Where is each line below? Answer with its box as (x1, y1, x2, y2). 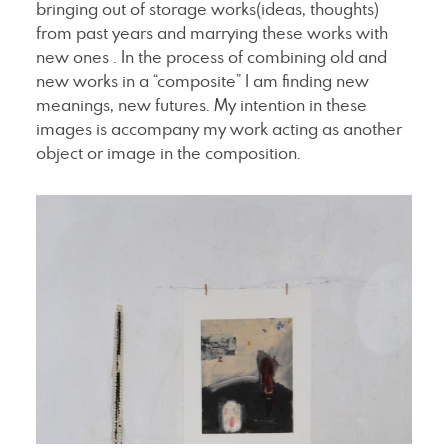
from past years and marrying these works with (35, 21, 388, 44)
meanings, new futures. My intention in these (35, 93, 367, 116)
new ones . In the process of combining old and (35, 45, 387, 68)
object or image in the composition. (35, 141, 301, 164)
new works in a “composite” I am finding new (35, 69, 369, 92)
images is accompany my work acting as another (35, 117, 402, 140)
